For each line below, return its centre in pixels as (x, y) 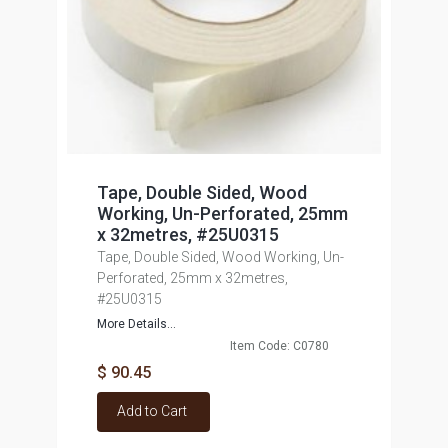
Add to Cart (151, 411)
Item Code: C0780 (279, 346)
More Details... (136, 324)
